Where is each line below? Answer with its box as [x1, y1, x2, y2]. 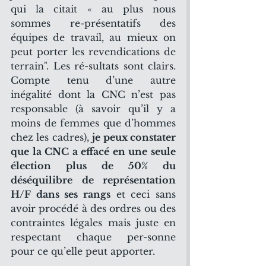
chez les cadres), [11, 131, 93, 143]
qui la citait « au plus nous [11, 3, 176, 15]
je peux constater [92, 131, 176, 143]
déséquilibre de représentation [11, 174, 176, 186]
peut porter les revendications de [11, 46, 176, 58]
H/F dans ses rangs [11, 188, 110, 200]
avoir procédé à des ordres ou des [11, 202, 176, 214]
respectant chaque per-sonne [11, 231, 176, 243]
